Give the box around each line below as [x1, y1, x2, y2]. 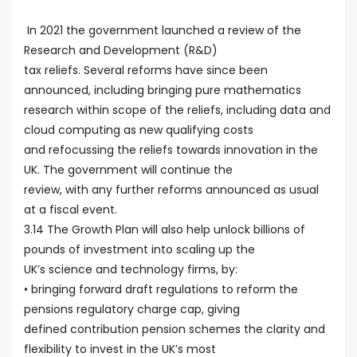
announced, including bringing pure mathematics [24, 82, 301, 99]
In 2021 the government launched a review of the [24, 22, 301, 39]
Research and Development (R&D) [24, 42, 218, 59]
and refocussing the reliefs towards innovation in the [24, 142, 318, 159]
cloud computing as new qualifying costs [24, 122, 253, 139]
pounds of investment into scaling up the [24, 241, 255, 258]
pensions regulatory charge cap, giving [24, 301, 240, 318]
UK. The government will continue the [24, 162, 233, 178]
